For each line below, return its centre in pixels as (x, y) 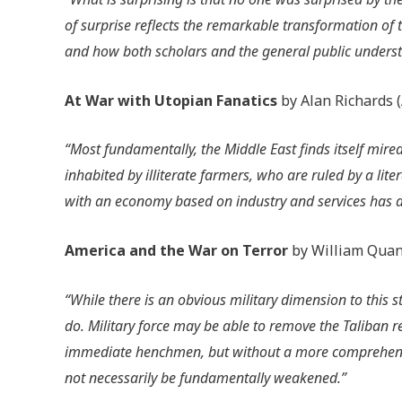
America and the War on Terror (176, 250)
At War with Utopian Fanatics (171, 100)
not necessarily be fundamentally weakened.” (205, 377)
